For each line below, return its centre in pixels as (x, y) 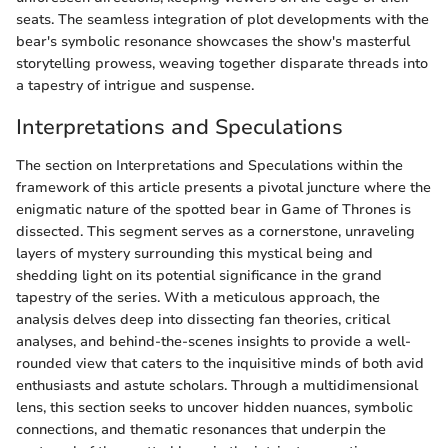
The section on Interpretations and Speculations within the (209, 165)
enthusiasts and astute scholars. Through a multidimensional (217, 385)
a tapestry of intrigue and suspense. (135, 86)
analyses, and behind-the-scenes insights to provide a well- (213, 341)
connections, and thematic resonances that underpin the (201, 429)
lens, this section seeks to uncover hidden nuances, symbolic (214, 407)
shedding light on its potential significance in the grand (199, 275)
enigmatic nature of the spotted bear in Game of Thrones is (213, 209)
